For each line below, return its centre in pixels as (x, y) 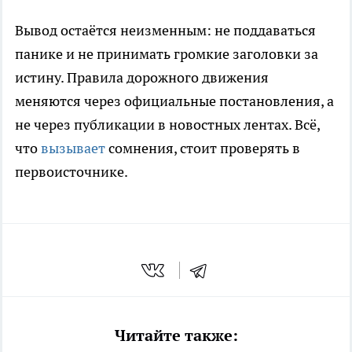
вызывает (73, 148)
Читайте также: (176, 336)
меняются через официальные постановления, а (174, 101)
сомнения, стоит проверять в (203, 148)
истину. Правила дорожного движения (142, 77)
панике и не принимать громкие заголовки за (167, 53)
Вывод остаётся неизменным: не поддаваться (165, 30)
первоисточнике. (71, 171)
